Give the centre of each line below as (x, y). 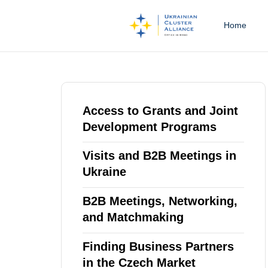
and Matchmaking (133, 217)
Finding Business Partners (158, 247)
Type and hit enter (81, 83)
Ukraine (104, 172)
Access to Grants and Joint (160, 110)
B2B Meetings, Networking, (160, 201)
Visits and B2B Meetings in (159, 156)
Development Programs (150, 127)
